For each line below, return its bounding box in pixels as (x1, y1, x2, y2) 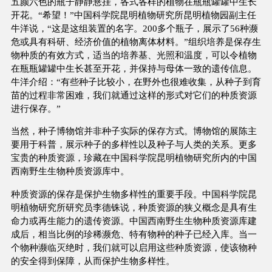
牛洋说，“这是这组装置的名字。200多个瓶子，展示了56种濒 (10, 23, 258, 34)
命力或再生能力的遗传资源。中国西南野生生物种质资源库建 (10, 215, 257, 226)
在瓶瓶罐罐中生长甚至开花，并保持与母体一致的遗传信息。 (10, 63, 257, 74)
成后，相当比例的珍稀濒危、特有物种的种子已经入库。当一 (10, 228, 257, 239)
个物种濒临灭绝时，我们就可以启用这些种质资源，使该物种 (10, 242, 257, 253)
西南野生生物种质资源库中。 (10, 166, 129, 177)
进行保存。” (10, 103, 61, 114)
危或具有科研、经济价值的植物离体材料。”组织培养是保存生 (10, 36, 261, 47)
